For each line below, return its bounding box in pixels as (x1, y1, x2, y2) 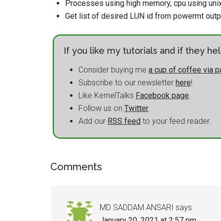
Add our (78, 116, 108, 126)
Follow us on (78, 104, 124, 113)
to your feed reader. (141, 116, 211, 126)
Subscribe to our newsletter (78, 78, 176, 87)
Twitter (124, 104, 148, 113)
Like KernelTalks (78, 91, 136, 100)
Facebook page (136, 91, 189, 100)
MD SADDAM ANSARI (100, 203, 174, 212)
